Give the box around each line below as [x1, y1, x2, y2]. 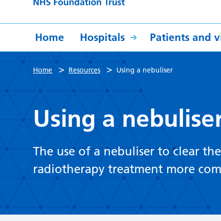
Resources [69, 66, 101, 74]
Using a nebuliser [116, 66, 173, 74]
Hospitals [80, 31, 125, 43]
